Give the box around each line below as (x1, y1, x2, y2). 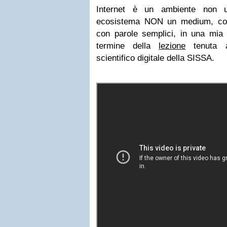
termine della (96, 41, 159, 51)
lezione (159, 41, 186, 51)
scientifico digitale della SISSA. (96, 53, 214, 63)
